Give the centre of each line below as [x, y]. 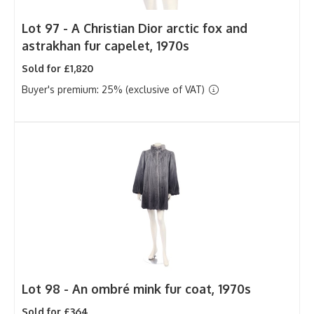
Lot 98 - [47, 288]
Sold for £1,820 [57, 68]
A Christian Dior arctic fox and [159, 28]
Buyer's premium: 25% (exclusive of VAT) [115, 89]
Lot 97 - [47, 28]
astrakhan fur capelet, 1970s [105, 45]
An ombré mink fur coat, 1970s [162, 288]
